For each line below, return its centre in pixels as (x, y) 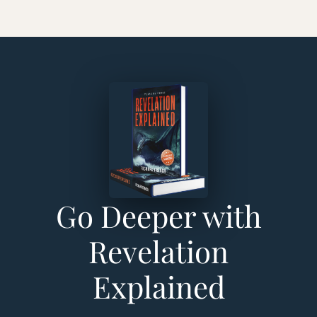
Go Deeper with (158, 216)
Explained (158, 287)
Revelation (158, 252)
